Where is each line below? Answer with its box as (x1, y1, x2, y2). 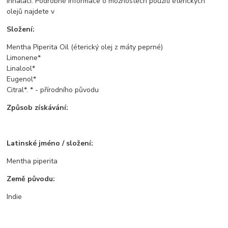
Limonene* (7, 52, 41, 63)
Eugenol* (7, 74, 37, 84)
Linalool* (7, 63, 36, 73)
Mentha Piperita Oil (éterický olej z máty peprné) (7, 42, 163, 52)
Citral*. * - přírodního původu (7, 84, 99, 95)
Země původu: (7, 174, 55, 184)
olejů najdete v (7, 6, 55, 16)
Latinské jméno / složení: (7, 138, 94, 148)
